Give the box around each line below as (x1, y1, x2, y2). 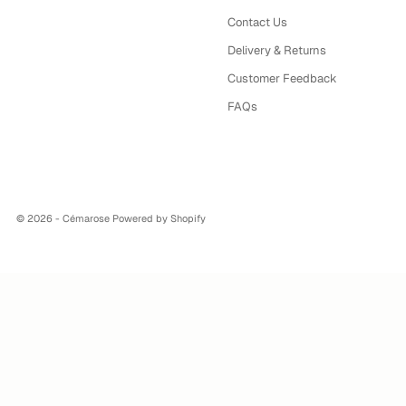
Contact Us (227, 14, 287, 30)
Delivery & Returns (227, 42, 326, 58)
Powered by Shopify (112, 212, 206, 226)
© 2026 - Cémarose (16, 212, 112, 226)
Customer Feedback (227, 70, 337, 86)
